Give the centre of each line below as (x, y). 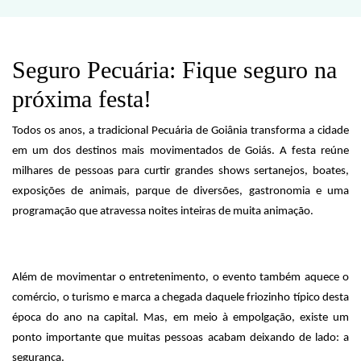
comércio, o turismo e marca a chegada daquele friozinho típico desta (180, 298)
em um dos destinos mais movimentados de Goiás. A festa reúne (180, 151)
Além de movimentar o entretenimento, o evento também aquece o (180, 278)
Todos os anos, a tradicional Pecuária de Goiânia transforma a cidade (180, 131)
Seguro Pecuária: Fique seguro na (174, 70)
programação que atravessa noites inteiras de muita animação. (163, 212)
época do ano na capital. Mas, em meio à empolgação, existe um (180, 318)
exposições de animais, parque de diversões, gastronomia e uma (180, 191)
